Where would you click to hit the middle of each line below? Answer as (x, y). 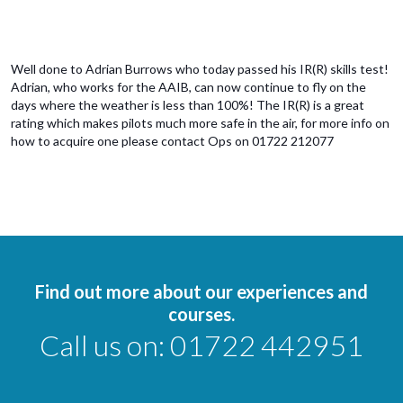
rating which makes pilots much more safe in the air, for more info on (200, 123)
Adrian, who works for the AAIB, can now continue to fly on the (188, 87)
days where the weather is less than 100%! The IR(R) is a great (188, 105)
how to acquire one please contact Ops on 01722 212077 (172, 141)
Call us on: (105, 345)
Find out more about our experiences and (201, 292)
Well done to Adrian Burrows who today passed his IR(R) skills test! (200, 69)
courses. (201, 314)
